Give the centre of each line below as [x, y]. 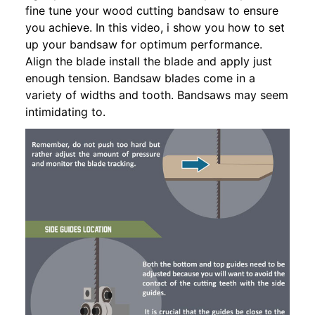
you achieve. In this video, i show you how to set [155, 27]
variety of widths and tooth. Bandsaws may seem [157, 95]
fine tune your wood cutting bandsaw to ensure [152, 10]
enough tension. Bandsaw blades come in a [140, 78]
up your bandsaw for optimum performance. [144, 44]
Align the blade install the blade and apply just [149, 61]
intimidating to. [65, 111]
